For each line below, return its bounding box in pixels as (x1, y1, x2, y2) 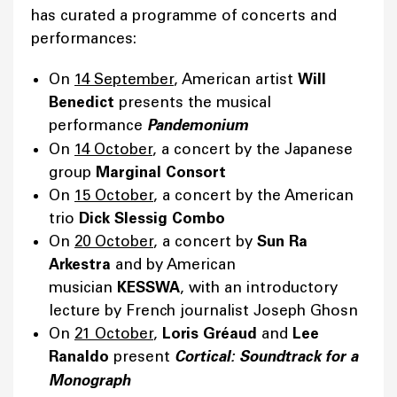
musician (49, 278, 117, 297)
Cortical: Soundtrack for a (175, 347, 358, 367)
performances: (31, 29, 141, 48)
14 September (74, 70, 174, 89)
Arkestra (49, 255, 111, 274)
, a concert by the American (153, 186, 354, 205)
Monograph (49, 371, 130, 391)
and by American (111, 255, 236, 274)
